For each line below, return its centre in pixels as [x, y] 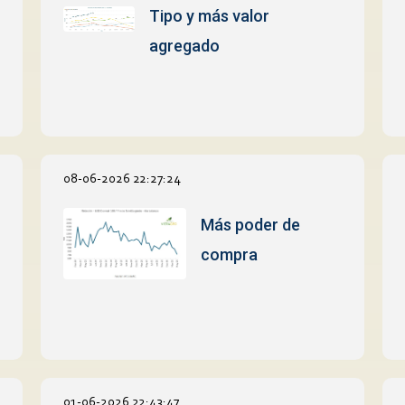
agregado [184, 45]
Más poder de [250, 225]
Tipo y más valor [209, 15]
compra [229, 255]
